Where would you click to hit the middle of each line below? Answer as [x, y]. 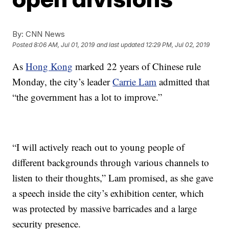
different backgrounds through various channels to [111, 162]
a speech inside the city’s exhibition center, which [108, 193]
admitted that [183, 82]
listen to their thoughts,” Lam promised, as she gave [113, 178]
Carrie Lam [135, 82]
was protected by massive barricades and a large [105, 208]
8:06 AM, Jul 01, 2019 [64, 45]
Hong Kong [49, 66]
